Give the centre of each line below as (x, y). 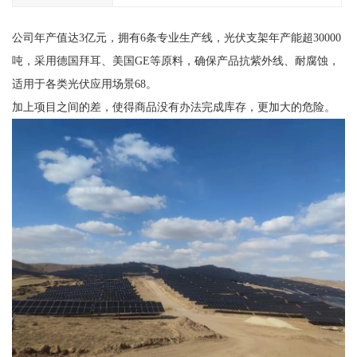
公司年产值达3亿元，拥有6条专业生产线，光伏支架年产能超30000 (176, 38)
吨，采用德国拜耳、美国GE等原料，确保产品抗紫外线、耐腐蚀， (175, 61)
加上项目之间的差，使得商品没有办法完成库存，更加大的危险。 (173, 107)
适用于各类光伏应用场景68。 (84, 84)
